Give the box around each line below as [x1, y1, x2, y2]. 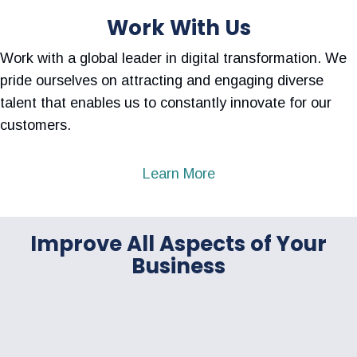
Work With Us [106, 13, 251, 42]
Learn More [142, 165, 215, 182]
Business [131, 251, 226, 280]
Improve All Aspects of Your [30, 229, 327, 258]
